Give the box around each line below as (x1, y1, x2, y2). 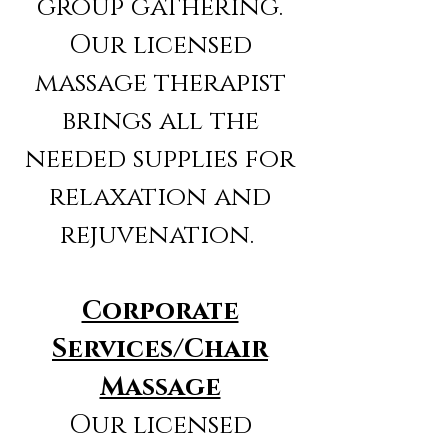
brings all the (61, 104, 259, 140)
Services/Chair (52, 332, 268, 368)
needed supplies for (25, 142, 295, 178)
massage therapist (34, 66, 286, 102)
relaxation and (49, 180, 271, 216)
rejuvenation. (59, 218, 261, 254)
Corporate (81, 294, 239, 330)
